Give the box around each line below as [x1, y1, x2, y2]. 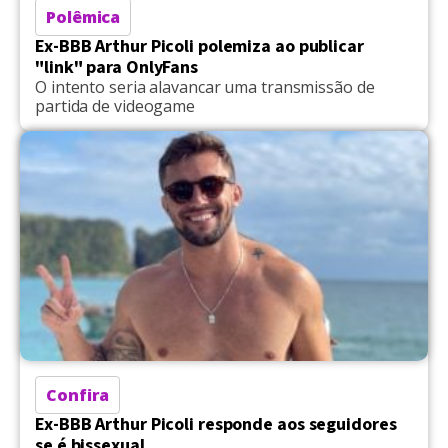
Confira [46, 383, 110, 406]
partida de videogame [35, 94, 195, 117]
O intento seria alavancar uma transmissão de [35, 75, 375, 98]
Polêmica [46, 5, 121, 28]
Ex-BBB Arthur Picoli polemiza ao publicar [35, 33, 364, 59]
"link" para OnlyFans [35, 54, 198, 80]
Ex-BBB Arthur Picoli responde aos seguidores [35, 411, 397, 437]
